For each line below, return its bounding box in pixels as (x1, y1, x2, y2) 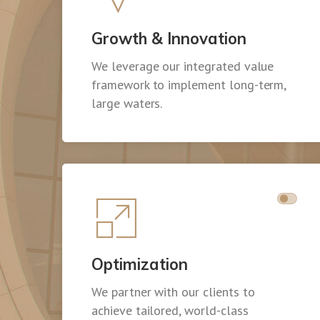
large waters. (91, 95, 163, 112)
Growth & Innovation (91, 29, 246, 49)
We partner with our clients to (91, 284, 255, 301)
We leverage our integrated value (91, 58, 274, 75)
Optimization (91, 254, 188, 275)
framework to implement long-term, (91, 76, 286, 94)
